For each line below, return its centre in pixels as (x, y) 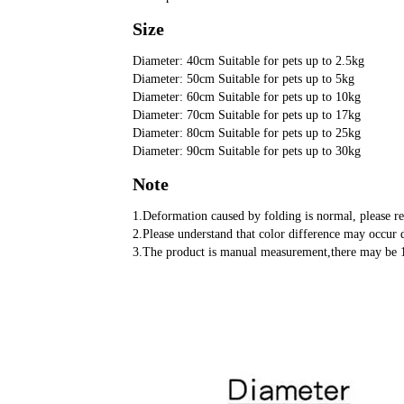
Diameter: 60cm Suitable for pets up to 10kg (247, 97)
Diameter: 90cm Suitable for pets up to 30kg (247, 151)
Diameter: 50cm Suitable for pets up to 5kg (243, 79)
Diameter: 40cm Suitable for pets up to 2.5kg (248, 61)
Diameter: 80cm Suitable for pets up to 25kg (247, 133)
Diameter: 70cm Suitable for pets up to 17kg (247, 115)
